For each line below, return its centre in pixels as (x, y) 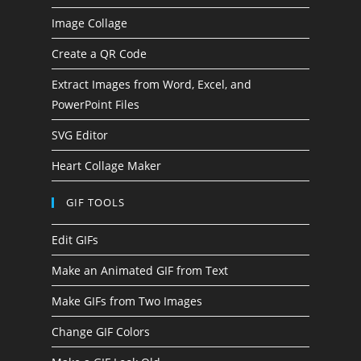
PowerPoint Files (96, 104)
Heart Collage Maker (107, 166)
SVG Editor (80, 135)
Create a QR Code (100, 54)
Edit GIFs (75, 240)
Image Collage (90, 23)
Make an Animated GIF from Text (140, 270)
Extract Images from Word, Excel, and (152, 84)
